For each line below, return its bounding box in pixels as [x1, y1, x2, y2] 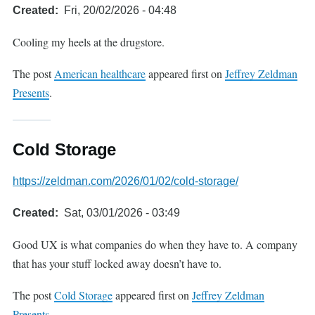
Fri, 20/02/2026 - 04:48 [64, 4, 176, 16]
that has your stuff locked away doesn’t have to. [13, 256, 221, 271]
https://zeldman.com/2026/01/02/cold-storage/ [13, 175, 238, 187]
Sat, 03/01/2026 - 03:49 [64, 207, 180, 219]
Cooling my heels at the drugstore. [13, 34, 165, 49]
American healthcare [54, 66, 146, 81]
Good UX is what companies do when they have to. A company [13, 237, 297, 252]
